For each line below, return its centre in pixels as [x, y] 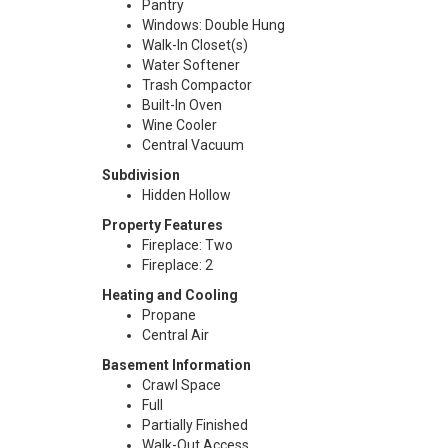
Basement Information [176, 365]
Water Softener [191, 65]
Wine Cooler [179, 125]
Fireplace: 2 [177, 265]
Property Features [162, 225]
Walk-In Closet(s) [195, 45]
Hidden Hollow [186, 195]
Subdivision [141, 175]
